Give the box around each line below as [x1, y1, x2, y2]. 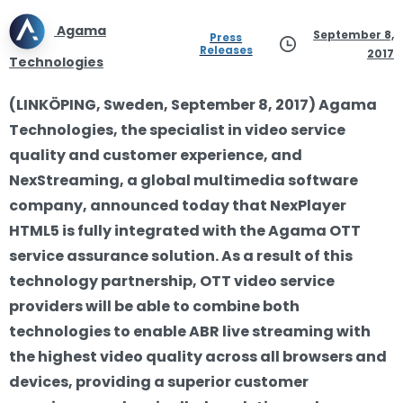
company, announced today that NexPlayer [9, 194, 346, 216]
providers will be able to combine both [9, 295, 300, 317]
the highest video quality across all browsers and [9, 345, 387, 367]
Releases [199, 41, 253, 58]
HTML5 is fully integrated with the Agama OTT [9, 219, 361, 241]
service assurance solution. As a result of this [9, 245, 353, 266]
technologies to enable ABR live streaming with [9, 320, 371, 342]
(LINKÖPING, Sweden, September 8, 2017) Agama [9, 94, 377, 115]
